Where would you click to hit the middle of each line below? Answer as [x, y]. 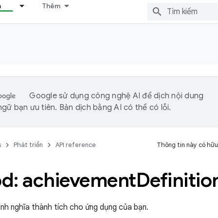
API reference [76, 145]
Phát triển [28, 145]
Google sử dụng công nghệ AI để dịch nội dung [117, 96]
